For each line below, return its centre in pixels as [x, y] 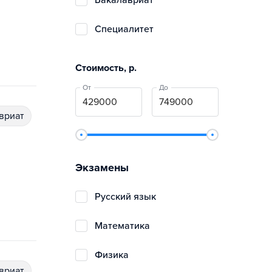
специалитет [127, 29]
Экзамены [102, 168]
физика [116, 255]
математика [126, 226]
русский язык [128, 197]
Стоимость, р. [106, 68]
